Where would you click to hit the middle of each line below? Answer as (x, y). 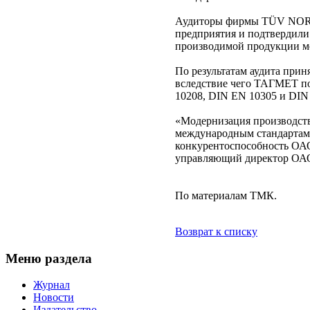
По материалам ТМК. (226, 195)
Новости (54, 298)
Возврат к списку (216, 231)
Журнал (52, 285)
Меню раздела (49, 258)
